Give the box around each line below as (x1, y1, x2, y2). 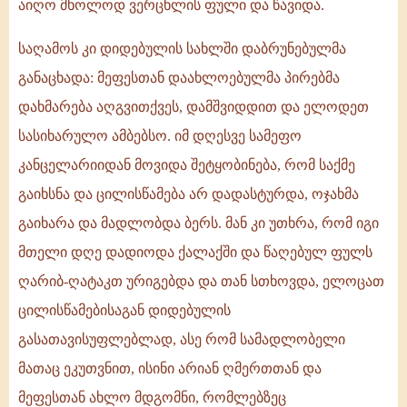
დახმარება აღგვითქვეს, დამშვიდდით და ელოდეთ (18, 99, 369, 115)
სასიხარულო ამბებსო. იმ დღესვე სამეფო (18, 128, 302, 144)
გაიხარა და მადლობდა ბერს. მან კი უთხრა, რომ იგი (18, 215, 379, 232)
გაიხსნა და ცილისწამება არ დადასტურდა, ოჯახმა (18, 186, 359, 203)
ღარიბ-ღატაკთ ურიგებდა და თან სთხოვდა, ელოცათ (18, 273, 384, 290)
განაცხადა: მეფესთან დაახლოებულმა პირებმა (18, 70, 340, 86)
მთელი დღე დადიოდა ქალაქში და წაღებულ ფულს (18, 244, 372, 261)
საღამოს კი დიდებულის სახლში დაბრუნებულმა (18, 41, 346, 57)
